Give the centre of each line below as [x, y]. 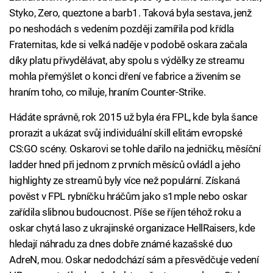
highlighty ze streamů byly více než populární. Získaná [125, 181]
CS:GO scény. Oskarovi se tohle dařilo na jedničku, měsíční [135, 149]
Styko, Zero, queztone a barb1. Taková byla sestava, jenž [130, 13]
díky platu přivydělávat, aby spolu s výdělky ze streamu [127, 61]
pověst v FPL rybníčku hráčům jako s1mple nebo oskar [128, 197]
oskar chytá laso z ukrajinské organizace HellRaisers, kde [132, 228]
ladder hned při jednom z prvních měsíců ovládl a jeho [125, 165]
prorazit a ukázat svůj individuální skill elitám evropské [126, 133]
